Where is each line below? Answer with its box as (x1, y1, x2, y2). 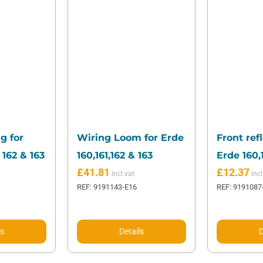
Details (119, 227, 144, 237)
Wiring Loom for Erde (76, 132, 184, 144)
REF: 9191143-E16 (76, 183, 137, 192)
